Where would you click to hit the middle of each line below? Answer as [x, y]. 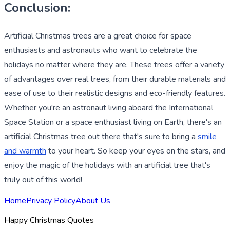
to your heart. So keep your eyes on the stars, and [136, 151]
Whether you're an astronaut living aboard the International [109, 108]
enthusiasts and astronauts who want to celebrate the [101, 51]
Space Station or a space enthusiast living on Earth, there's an [113, 122]
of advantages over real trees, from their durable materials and [115, 79]
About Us [93, 201]
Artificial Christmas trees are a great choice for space [98, 36]
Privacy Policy [51, 201]
